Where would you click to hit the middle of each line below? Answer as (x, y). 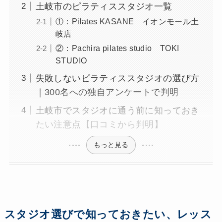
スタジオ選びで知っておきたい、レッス (108, 215)
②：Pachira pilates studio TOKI (117, 48)
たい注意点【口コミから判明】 (99, 124)
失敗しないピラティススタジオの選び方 (117, 78)
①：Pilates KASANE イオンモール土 (127, 22)
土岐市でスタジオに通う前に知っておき (117, 110)
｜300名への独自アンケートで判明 (107, 92)
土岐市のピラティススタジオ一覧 (104, 6)
